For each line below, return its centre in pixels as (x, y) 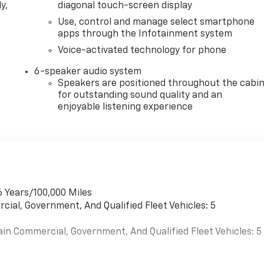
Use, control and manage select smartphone (156, 22)
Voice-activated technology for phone (142, 50)
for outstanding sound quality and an (140, 95)
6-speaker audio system (88, 72)
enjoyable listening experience (126, 107)
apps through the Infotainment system (145, 34)
